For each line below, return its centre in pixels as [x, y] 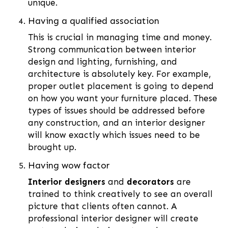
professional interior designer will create [113, 219]
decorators [150, 182]
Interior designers [67, 182]
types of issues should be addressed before [117, 111]
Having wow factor [69, 166]
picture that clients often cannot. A [103, 206]
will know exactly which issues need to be [114, 135]
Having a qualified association [94, 21]
